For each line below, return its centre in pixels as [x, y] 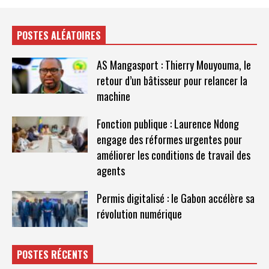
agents [110, 170]
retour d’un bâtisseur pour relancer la [172, 80]
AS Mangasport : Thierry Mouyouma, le [174, 65]
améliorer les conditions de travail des [173, 155]
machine [113, 96]
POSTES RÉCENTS [53, 255]
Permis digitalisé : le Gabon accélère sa [175, 198]
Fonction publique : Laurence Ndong [168, 123]
